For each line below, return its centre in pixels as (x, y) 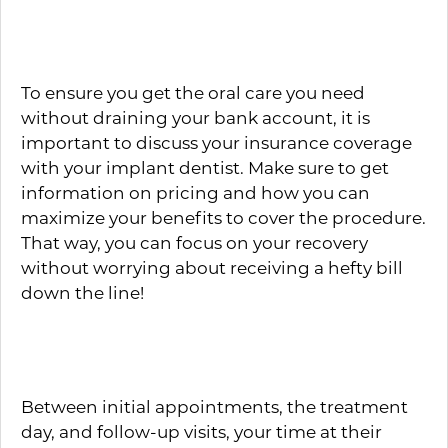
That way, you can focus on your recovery (194, 242)
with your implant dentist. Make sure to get (205, 167)
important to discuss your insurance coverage (216, 142)
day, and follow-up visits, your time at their (201, 431)
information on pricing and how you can (195, 192)
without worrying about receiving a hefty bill (212, 267)
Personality (105, 355)
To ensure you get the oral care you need (193, 92)
